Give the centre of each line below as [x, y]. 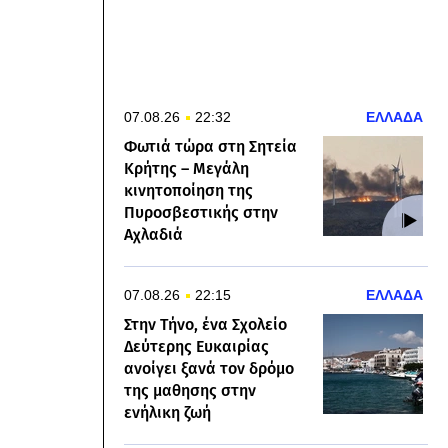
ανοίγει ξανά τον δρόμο [209, 368]
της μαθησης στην [190, 390]
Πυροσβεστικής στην [201, 212]
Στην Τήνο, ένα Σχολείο [205, 324]
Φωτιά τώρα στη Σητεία [210, 146]
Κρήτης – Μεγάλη [186, 168]
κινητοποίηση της [188, 190]
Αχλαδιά [153, 234]
